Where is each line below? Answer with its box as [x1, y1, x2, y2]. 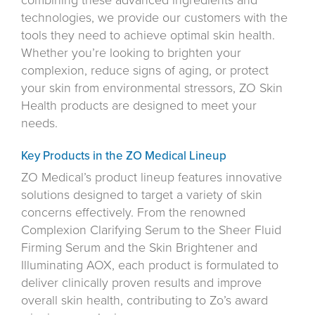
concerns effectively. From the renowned [21, 205, 245, 221]
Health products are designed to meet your [21, 98, 257, 114]
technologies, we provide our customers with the [21, 10, 288, 26]
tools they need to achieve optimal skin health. [21, 27, 275, 44]
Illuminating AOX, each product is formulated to [21, 257, 278, 274]
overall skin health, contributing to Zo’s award [21, 292, 268, 309]
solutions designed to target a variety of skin [21, 187, 262, 203]
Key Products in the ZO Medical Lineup [21, 148, 226, 164]
